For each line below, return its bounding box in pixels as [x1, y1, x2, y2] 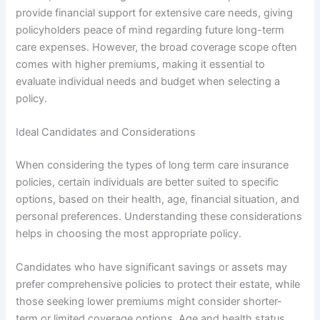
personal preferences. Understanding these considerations [16, 209, 303, 223]
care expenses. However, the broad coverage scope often [16, 40, 298, 54]
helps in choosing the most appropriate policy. [16, 226, 242, 240]
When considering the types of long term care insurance [16, 158, 289, 171]
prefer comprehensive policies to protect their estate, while [16, 278, 301, 291]
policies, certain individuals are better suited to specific [16, 175, 279, 189]
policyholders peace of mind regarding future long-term [16, 23, 285, 36]
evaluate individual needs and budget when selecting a [16, 74, 281, 88]
